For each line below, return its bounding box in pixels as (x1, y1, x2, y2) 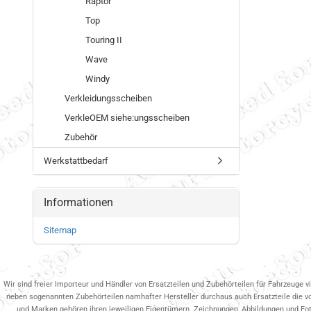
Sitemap (44, 225, 76, 235)
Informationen (44, 196, 113, 209)
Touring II (85, 35, 122, 45)
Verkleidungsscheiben (65, 93, 152, 103)
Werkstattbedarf (44, 155, 108, 166)
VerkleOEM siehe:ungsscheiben (65, 112, 190, 123)
